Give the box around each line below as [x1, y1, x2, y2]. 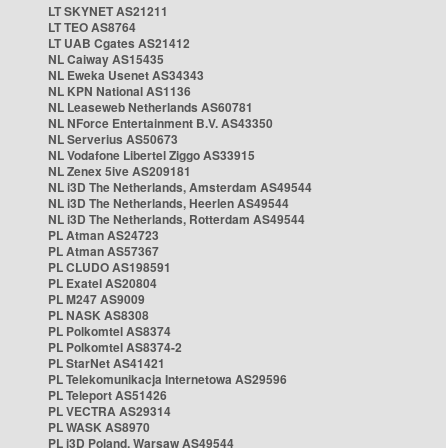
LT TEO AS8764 [48, 18, 136, 36]
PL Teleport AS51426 [48, 386, 167, 404]
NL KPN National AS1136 [48, 82, 191, 100]
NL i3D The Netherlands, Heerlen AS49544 [48, 194, 289, 212]
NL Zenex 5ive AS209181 [48, 162, 191, 180]
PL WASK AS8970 [48, 418, 150, 436]
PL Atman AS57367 [48, 242, 159, 260]
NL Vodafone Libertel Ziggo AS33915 [48, 146, 255, 164]
